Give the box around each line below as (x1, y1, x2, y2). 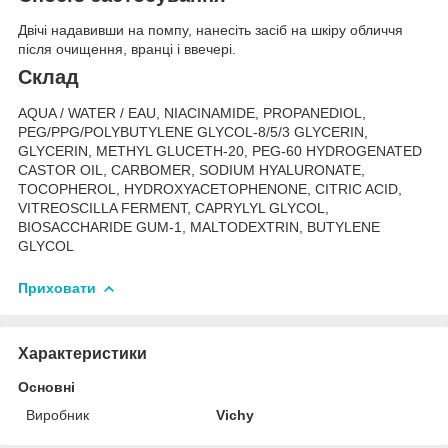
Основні (18, 378, 75, 395)
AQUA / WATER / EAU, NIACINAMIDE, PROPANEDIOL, (18, 105, 366, 122)
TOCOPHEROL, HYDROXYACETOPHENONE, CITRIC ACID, (18, 181, 402, 198)
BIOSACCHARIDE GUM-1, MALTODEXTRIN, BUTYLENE (18, 219, 380, 236)
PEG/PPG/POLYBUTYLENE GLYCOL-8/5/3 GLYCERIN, (18, 124, 368, 141)
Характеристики (18, 344, 147, 362)
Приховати (18, 280, 96, 297)
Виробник (26, 406, 89, 423)
